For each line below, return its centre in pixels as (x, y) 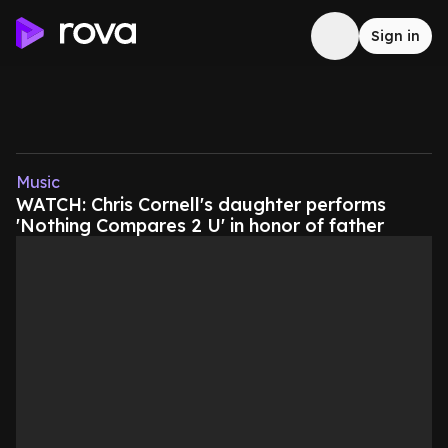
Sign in (395, 36)
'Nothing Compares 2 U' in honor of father (200, 225)
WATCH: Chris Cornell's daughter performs (201, 204)
